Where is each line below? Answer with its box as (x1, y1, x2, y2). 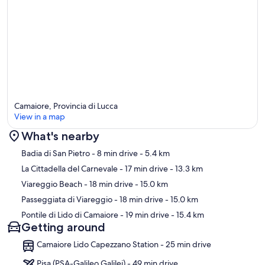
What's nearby (21, 128, 99, 143)
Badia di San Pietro (21, 147, 90, 159)
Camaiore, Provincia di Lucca (14, 100, 118, 111)
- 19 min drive (118, 209, 169, 220)
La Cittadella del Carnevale (21, 163, 118, 174)
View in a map (14, 111, 65, 122)
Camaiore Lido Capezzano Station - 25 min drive (37, 238, 211, 250)
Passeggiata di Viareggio (21, 193, 112, 205)
